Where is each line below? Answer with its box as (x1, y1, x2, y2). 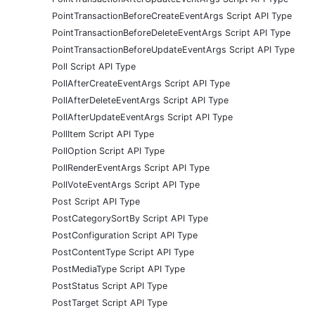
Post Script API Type (52, 195, 140, 207)
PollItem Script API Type (52, 128, 154, 139)
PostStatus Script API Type (52, 280, 167, 291)
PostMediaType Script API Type (52, 263, 185, 274)
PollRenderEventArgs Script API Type (52, 162, 210, 173)
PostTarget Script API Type (52, 297, 167, 308)
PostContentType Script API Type (52, 246, 194, 257)
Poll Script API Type (52, 60, 136, 72)
